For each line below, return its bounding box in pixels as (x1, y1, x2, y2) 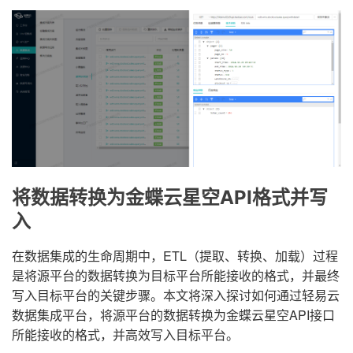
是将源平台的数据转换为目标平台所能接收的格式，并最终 (12, 266, 340, 284)
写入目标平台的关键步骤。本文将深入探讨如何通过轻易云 (12, 285, 340, 304)
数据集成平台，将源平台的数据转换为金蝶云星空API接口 (12, 305, 335, 324)
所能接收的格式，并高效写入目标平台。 (12, 325, 239, 344)
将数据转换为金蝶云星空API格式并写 (12, 185, 328, 209)
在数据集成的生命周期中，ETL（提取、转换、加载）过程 (12, 246, 338, 265)
